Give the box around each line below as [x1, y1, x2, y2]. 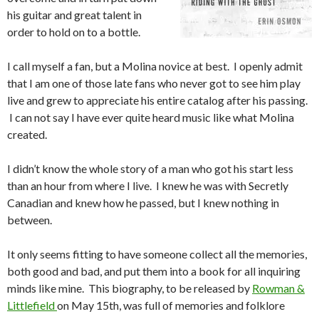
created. [7, 127, 47, 142]
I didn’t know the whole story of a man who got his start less [7, 162, 293, 176]
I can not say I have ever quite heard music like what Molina [7, 110, 294, 125]
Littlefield [7, 298, 57, 313]
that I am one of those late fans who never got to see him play [7, 76, 300, 90]
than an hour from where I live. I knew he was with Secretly [7, 179, 288, 193]
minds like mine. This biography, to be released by [7, 281, 252, 296]
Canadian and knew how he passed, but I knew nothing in [7, 196, 279, 210]
